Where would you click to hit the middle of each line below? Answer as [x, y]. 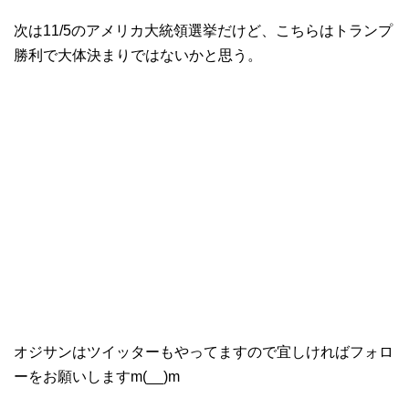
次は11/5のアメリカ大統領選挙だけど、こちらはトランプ [203, 30]
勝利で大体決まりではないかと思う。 [138, 55]
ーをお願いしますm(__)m [97, 376]
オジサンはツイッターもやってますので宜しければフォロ [204, 351]
